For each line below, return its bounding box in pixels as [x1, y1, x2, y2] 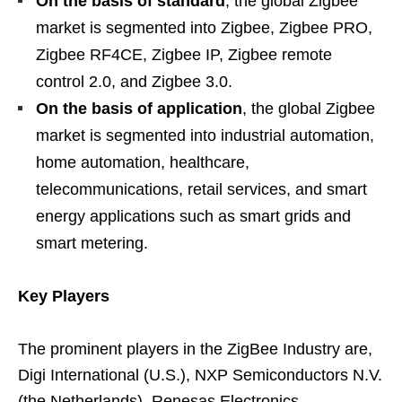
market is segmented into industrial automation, [36, 127, 374, 144]
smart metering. [36, 234, 148, 252]
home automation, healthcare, [36, 153, 249, 171]
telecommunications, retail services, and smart [36, 180, 367, 198]
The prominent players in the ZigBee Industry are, [18, 340, 372, 358]
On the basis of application [36, 100, 242, 118]
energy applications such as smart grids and [36, 207, 351, 225]
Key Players [18, 287, 109, 305]
